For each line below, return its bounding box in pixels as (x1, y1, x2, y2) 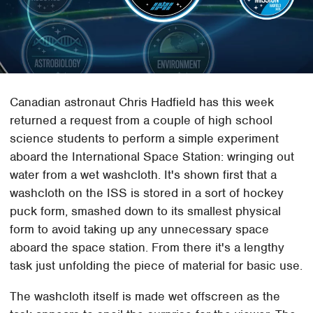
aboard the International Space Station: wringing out (10, 149, 295, 165)
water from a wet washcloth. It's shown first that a (10, 167, 277, 183)
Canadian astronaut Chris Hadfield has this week (10, 94, 275, 110)
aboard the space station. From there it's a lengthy (10, 240, 285, 256)
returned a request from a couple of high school (10, 112, 273, 129)
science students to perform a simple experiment (10, 131, 279, 147)
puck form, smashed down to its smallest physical (10, 203, 282, 219)
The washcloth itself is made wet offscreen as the (10, 289, 281, 305)
